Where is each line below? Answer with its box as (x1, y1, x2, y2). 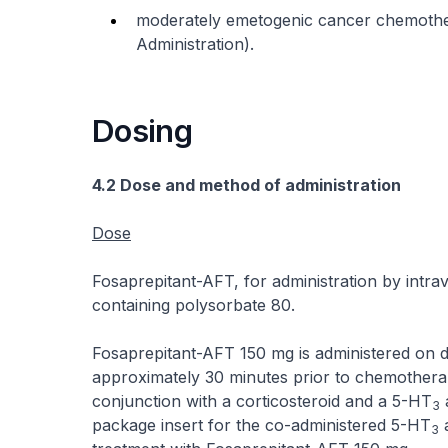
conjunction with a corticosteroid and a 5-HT (92, 391, 432, 411)
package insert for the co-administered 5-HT (92, 415, 431, 435)
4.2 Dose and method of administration (92, 175, 401, 195)
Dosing (92, 112, 192, 149)
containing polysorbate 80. (92, 295, 295, 315)
